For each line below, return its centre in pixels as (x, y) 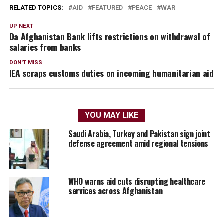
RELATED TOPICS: (36, 7)
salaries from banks (45, 47)
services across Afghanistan (115, 191)
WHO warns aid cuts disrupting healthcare (137, 181)
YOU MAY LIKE (112, 115)
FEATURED (107, 7)
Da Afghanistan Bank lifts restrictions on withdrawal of (110, 36)
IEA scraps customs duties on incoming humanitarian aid (111, 73)
